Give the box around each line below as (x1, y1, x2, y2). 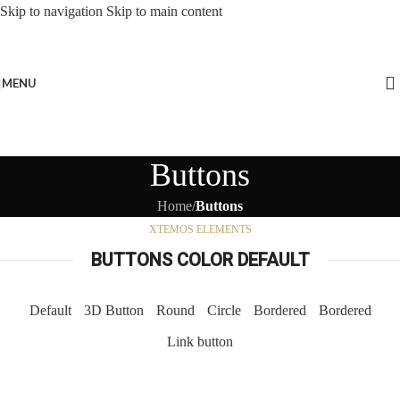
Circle (206, 303, 241, 318)
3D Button (83, 303, 144, 318)
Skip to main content (106, 4, 222, 19)
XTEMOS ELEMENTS (148, 223, 252, 236)
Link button (167, 334, 233, 349)
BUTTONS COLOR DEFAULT (90, 249, 310, 271)
